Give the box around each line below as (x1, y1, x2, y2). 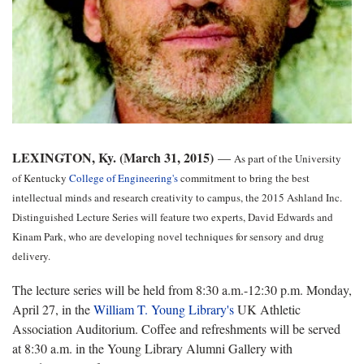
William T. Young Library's (93, 300, 234, 318)
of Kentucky (12, 170, 69, 185)
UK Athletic (234, 300, 301, 318)
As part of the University (231, 150, 341, 166)
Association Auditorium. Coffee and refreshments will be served (12, 319, 340, 337)
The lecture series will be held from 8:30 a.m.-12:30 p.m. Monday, (12, 280, 352, 298)
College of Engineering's (69, 170, 178, 185)
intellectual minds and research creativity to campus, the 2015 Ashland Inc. (12, 189, 342, 205)
